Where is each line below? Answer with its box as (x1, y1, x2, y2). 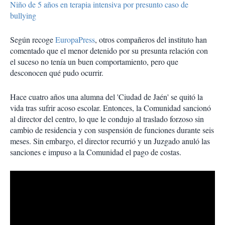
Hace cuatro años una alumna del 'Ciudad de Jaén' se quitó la (10, 91, 203, 102)
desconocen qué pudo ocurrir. (10, 67, 103, 78)
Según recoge (10, 34, 55, 45)
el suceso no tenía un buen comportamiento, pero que (10, 56, 178, 67)
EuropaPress (55, 34, 95, 45)
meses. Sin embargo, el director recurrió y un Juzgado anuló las (10, 136, 210, 147)
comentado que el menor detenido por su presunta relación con (10, 45, 208, 56)
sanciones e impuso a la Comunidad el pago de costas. (10, 147, 181, 158)
